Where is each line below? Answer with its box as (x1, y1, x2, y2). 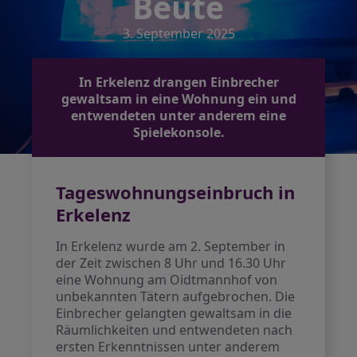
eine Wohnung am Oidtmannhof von (56, 271, 278, 288)
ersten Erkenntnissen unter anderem (56, 338, 280, 355)
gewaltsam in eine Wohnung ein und (61, 90, 296, 108)
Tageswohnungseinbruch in (56, 180, 296, 204)
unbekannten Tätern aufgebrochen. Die (56, 288, 296, 305)
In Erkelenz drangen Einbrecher (78, 73, 279, 91)
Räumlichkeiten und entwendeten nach (56, 321, 293, 339)
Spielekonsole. (132, 124, 225, 141)
